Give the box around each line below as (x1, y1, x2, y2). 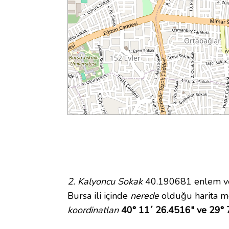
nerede (130, 190, 159, 202)
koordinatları (67, 204, 119, 217)
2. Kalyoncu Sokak (67, 175, 143, 188)
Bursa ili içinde (67, 190, 130, 202)
